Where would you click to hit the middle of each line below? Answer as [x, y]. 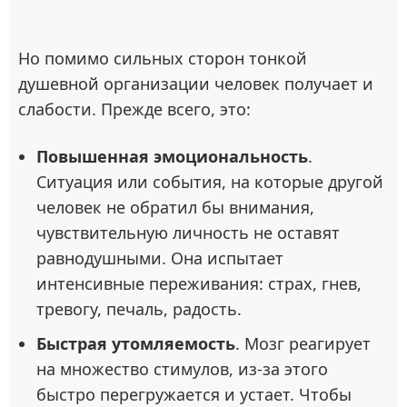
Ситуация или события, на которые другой [210, 182]
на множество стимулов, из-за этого [182, 369]
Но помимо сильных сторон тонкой [163, 59]
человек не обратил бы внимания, [175, 208]
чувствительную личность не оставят [188, 233]
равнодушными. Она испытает [160, 258]
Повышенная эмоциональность [172, 157]
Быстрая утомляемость [136, 344]
